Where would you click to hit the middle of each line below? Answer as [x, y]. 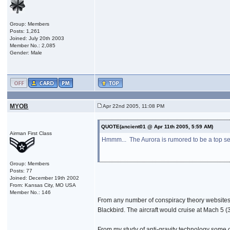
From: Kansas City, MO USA [43, 185]
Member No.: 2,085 [33, 45]
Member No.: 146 [31, 192]
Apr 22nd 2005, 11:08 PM [133, 106]
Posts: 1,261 [25, 31]
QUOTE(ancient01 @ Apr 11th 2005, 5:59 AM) [157, 126]
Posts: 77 [21, 170]
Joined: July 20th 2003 [37, 38]
